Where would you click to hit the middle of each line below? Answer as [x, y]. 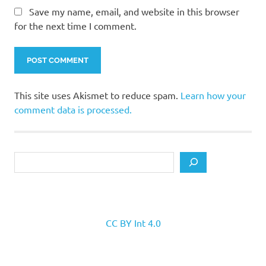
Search [28, 158]
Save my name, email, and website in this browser [134, 11]
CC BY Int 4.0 [133, 223]
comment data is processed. [73, 109]
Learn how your [213, 95]
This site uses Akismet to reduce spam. [97, 95]
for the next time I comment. [75, 25]
